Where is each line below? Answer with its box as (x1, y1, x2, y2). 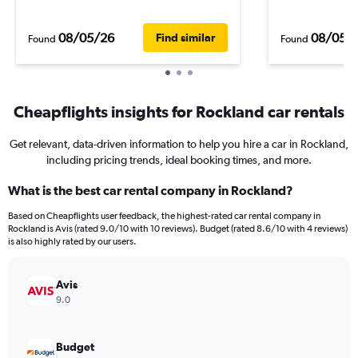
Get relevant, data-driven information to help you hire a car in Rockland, (10, 137, 348, 150)
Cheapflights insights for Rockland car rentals (14, 102, 344, 121)
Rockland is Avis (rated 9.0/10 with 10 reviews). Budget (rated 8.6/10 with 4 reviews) (8, 223, 348, 234)
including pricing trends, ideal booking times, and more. (46, 153, 312, 166)
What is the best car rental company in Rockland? (8, 183, 293, 197)
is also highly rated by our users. (8, 236, 137, 247)
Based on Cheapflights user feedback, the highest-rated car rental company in (8, 210, 320, 221)
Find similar (156, 31, 215, 44)
